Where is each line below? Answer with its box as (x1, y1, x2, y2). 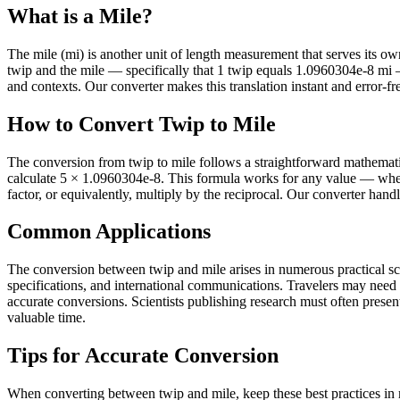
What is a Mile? (7, 4, 153, 28)
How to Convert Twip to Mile (7, 112, 276, 136)
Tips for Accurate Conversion (7, 344, 279, 368)
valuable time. (7, 310, 86, 326)
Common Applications (7, 220, 211, 244)
